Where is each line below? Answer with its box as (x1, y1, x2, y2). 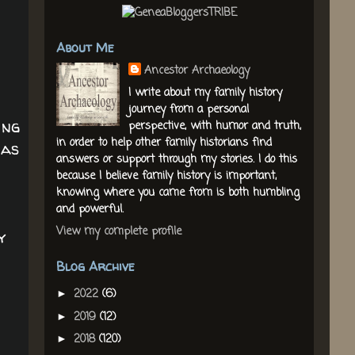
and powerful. (56, 201, 124, 219)
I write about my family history (128, 85, 282, 102)
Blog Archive (56, 258, 135, 276)
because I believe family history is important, (56, 168, 277, 185)
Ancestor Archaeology (143, 63, 250, 80)
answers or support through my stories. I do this (56, 151, 297, 169)
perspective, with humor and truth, (128, 118, 301, 136)
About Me (56, 39, 114, 57)
